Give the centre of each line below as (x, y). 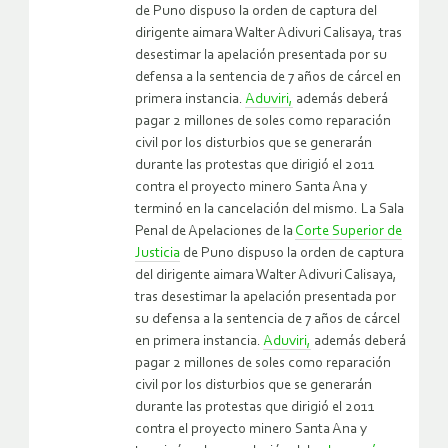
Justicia (157, 253)
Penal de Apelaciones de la (215, 231)
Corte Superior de (348, 231)
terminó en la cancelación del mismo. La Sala (269, 209)
